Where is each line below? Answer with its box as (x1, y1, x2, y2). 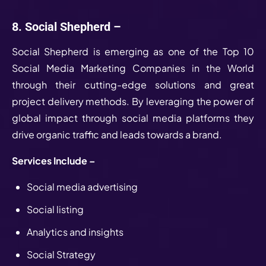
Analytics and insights (27, 225, 125, 238)
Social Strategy (27, 248, 97, 261)
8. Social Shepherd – (12, 20, 121, 34)
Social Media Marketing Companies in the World (12, 61, 254, 74)
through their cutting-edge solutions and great (12, 78, 254, 91)
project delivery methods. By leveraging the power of (12, 94, 254, 107)
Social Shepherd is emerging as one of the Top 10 (12, 45, 254, 58)
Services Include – (12, 154, 95, 167)
